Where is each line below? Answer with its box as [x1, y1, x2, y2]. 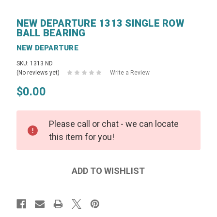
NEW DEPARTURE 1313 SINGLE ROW [16, 17, 184, 29]
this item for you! [48, 131, 114, 142]
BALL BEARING [16, 27, 86, 39]
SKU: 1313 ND [16, 60, 53, 67]
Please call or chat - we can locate [48, 118, 179, 129]
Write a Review [109, 69, 150, 76]
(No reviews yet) [16, 69, 60, 76]
